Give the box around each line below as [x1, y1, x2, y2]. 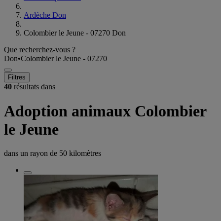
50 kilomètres [59, 149, 101, 158]
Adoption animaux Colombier [4, 102, 206, 120]
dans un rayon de [4, 149, 59, 158]
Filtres [8, 74, 26, 81]
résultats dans [12, 82, 55, 91]
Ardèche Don [24, 11, 66, 20]
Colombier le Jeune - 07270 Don [24, 29, 126, 37]
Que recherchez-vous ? [4, 45, 75, 54]
